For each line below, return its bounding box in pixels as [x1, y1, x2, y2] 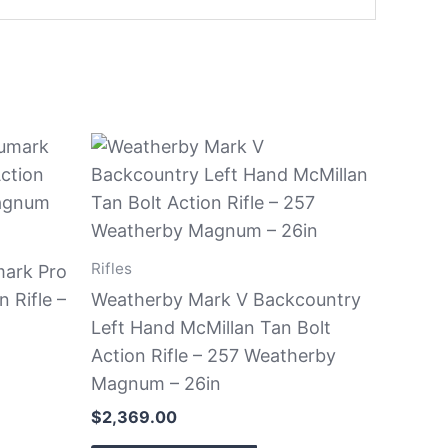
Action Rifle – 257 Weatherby [91, 344, 336, 366]
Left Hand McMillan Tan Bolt [91, 316, 331, 338]
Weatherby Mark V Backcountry [91, 288, 361, 310]
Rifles [91, 258, 132, 278]
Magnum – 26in [91, 372, 221, 394]
